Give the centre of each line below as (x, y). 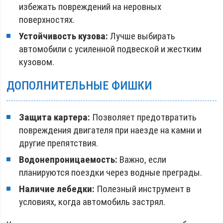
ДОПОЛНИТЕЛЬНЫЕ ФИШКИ (79, 86)
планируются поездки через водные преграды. (111, 172)
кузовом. (37, 62)
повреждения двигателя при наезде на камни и (111, 130)
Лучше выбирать (142, 36)
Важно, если (142, 160)
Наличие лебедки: (57, 189)
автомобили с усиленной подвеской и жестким (111, 49)
